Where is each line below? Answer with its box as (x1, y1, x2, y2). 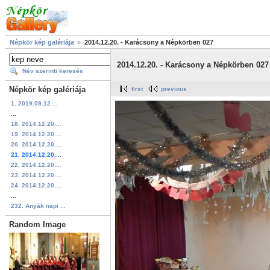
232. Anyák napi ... (11, 202, 66, 209)
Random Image (9, 219, 66, 229)
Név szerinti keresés (22, 67, 83, 75)
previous (161, 86, 187, 93)
